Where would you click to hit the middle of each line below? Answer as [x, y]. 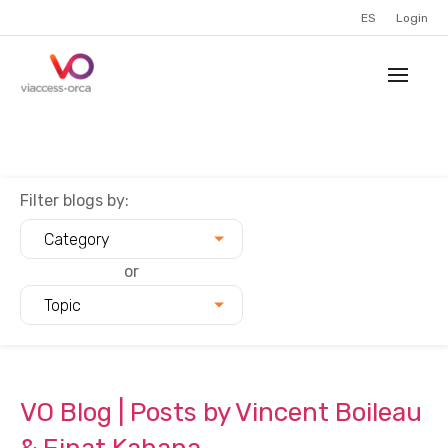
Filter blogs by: [74, 200]
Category [77, 239]
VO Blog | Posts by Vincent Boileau [221, 412]
